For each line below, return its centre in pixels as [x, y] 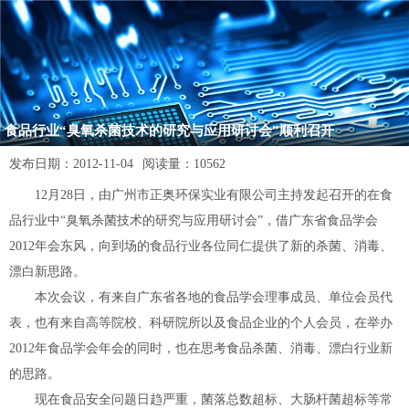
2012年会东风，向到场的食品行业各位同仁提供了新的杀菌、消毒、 [201, 246]
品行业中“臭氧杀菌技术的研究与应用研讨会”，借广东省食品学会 [194, 220]
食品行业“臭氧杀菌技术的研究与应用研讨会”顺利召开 [169, 131]
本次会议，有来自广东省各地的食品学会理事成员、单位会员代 [201, 297]
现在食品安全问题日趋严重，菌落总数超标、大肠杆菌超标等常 [201, 399]
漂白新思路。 [47, 272]
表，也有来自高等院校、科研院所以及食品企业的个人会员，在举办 [201, 323]
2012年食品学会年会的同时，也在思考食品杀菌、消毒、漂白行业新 [201, 348]
